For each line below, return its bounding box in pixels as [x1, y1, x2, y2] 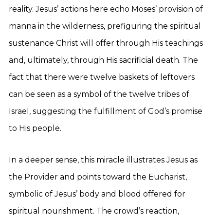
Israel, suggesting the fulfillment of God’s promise [9, 107, 202, 116]
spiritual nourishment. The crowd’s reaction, [9, 206, 179, 216]
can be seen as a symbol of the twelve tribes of [9, 90, 189, 99]
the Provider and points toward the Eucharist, [9, 172, 187, 182]
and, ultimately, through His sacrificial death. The [9, 55, 198, 65]
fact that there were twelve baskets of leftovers [9, 73, 195, 82]
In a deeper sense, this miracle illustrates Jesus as [9, 155, 198, 164]
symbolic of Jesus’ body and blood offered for [9, 189, 185, 199]
